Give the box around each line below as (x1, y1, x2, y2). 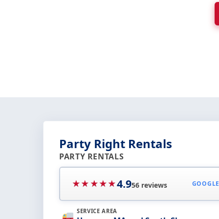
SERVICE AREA (77, 207, 118, 215)
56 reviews (131, 180, 167, 190)
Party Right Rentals (59, 135, 172, 152)
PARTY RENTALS (59, 151, 124, 162)
